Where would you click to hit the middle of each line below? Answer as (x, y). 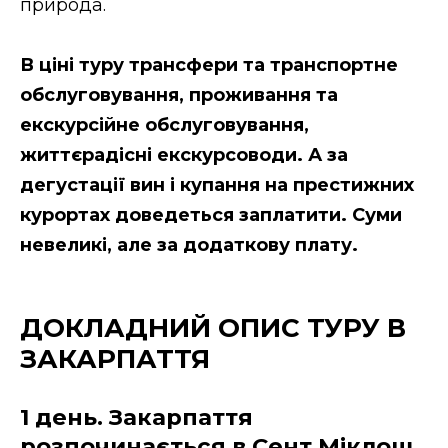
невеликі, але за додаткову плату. (189, 245)
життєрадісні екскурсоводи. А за (184, 155)
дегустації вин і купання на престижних (217, 185)
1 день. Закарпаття (136, 417)
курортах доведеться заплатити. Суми (211, 215)
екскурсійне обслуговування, (164, 125)
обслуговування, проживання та (179, 95)
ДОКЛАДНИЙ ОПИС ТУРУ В (213, 328)
